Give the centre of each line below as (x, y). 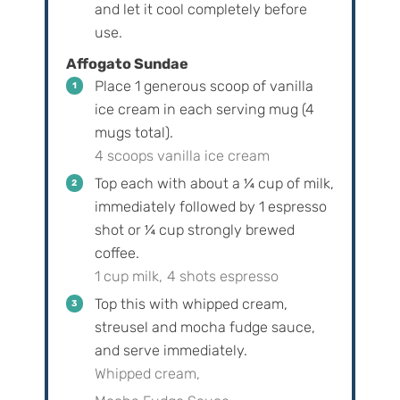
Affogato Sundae (127, 64)
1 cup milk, (128, 277)
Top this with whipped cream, (191, 304)
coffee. (117, 254)
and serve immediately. (171, 351)
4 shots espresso (222, 277)
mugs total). (133, 133)
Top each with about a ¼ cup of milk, (214, 184)
